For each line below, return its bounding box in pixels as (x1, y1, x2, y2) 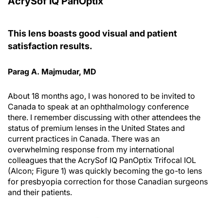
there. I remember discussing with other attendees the (8, 112, 200, 122)
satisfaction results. (8, 41, 92, 51)
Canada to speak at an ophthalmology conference (8, 102, 189, 111)
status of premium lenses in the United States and (8, 123, 185, 133)
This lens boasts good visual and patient (8, 28, 177, 38)
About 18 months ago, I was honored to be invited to (8, 91, 195, 101)
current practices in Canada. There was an (8, 134, 160, 144)
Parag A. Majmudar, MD (8, 67, 96, 76)
